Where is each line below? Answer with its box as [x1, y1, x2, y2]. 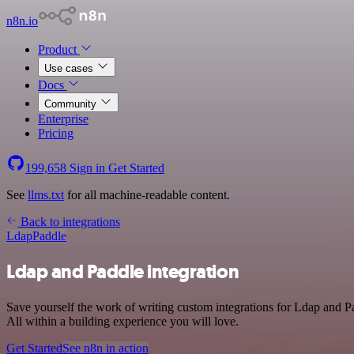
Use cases [44, 62, 96, 74]
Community [44, 98, 100, 110]
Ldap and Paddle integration [6, 258, 239, 284]
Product [38, 43, 80, 56]
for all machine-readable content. [64, 188, 230, 201]
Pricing [38, 126, 73, 140]
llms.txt [28, 188, 64, 201]
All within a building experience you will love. [6, 314, 239, 328]
